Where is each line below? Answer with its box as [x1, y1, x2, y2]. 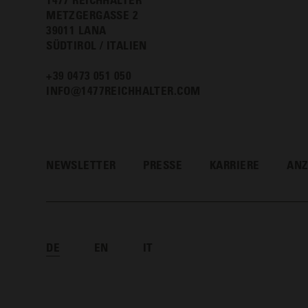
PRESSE [143, 157, 183, 172]
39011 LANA [46, 23, 107, 38]
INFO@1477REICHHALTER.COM [46, 83, 201, 98]
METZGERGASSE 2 [46, 8, 139, 23]
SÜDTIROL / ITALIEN [46, 38, 147, 53]
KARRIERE [210, 157, 260, 172]
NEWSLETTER [46, 157, 116, 172]
